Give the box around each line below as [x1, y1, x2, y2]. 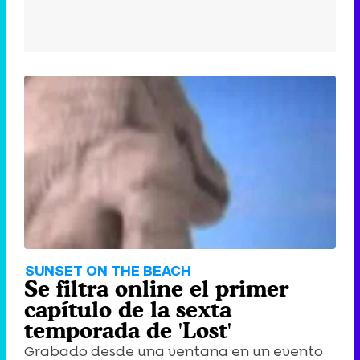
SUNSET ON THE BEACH [25, 260, 191, 280]
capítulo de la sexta [24, 296, 231, 322]
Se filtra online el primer [24, 275, 288, 301]
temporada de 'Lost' [24, 317, 231, 343]
